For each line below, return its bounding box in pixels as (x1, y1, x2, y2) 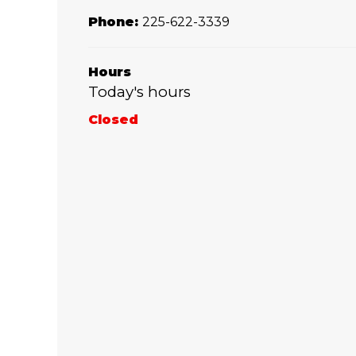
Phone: (88, 14, 142, 30)
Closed (88, 112, 138, 128)
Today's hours (88, 83, 191, 102)
